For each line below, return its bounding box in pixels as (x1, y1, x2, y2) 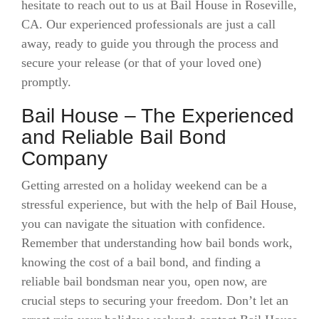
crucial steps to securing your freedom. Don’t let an (21, 293, 288, 308)
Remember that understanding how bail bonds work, (21, 236, 293, 250)
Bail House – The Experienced (21, 104, 294, 127)
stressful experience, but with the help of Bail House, (21, 197, 297, 211)
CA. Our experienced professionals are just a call (21, 16, 276, 31)
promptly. (21, 74, 71, 89)
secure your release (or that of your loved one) (21, 55, 261, 70)
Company (21, 147, 108, 169)
